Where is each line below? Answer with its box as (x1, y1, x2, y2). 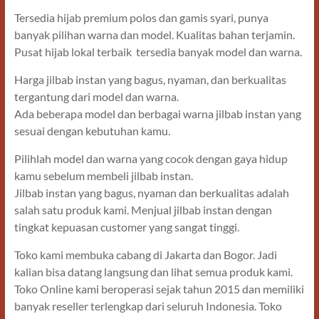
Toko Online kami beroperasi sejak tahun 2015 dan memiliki (14, 282, 304, 296)
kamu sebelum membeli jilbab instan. (14, 169, 193, 183)
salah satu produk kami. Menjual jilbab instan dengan (14, 203, 272, 217)
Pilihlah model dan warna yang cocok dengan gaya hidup (14, 152, 288, 166)
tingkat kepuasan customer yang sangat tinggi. (14, 220, 239, 234)
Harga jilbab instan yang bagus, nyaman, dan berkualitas (14, 73, 286, 87)
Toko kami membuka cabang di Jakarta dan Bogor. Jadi (14, 248, 277, 262)
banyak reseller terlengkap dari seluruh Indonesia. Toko (14, 299, 282, 313)
